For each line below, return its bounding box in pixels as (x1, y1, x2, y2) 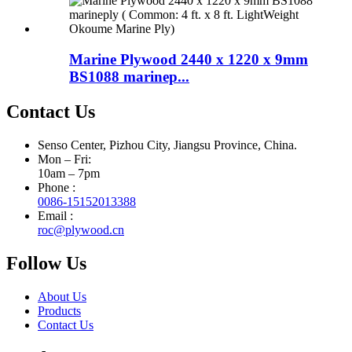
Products (38, 303, 81, 317)
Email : (38, 208, 73, 222)
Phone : (38, 180, 75, 194)
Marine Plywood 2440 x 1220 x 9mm (69, 51, 308, 68)
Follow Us (6, 252, 86, 273)
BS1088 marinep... (69, 68, 189, 85)
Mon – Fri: (38, 152, 91, 166)
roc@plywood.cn (38, 222, 124, 236)
